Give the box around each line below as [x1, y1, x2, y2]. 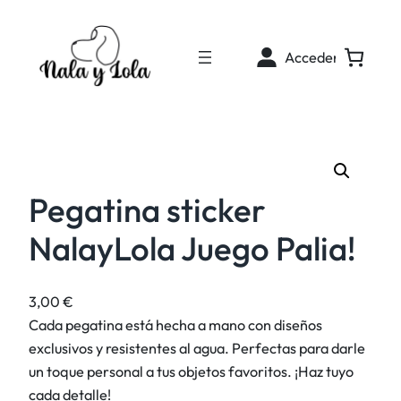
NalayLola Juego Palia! [29, 227, 356, 270]
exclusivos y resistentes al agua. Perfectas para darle [29, 338, 365, 357]
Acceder [284, 48, 339, 67]
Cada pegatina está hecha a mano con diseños [29, 315, 322, 334]
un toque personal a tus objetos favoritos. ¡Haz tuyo [29, 362, 354, 380]
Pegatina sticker [29, 189, 266, 232]
